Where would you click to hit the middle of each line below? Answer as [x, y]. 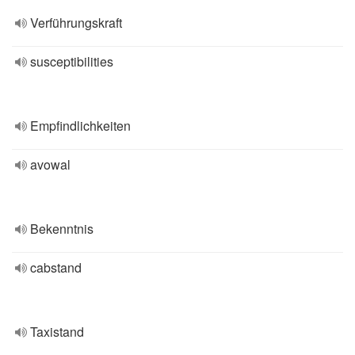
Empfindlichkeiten [80, 126]
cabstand [56, 267]
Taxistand [57, 332]
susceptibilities [72, 61]
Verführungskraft [76, 23]
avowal [50, 164]
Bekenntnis [62, 229]
